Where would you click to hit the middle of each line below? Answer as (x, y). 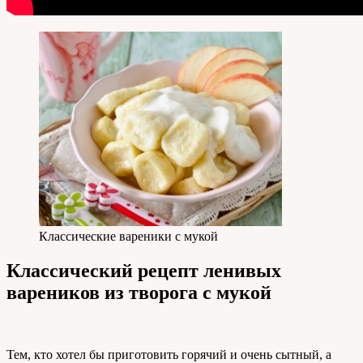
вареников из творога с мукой (139, 292)
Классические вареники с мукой (128, 236)
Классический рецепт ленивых (144, 270)
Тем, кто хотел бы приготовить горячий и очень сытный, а (169, 354)
